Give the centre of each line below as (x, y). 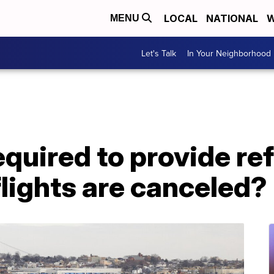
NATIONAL (232, 18)
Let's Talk (159, 53)
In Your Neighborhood (229, 53)
